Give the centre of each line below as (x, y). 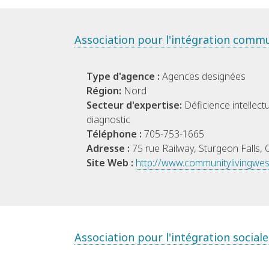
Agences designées (204, 77)
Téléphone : (115, 134)
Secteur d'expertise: (135, 105)
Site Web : (111, 163)
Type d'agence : (124, 77)
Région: (105, 91)
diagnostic (108, 120)
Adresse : (109, 149)
